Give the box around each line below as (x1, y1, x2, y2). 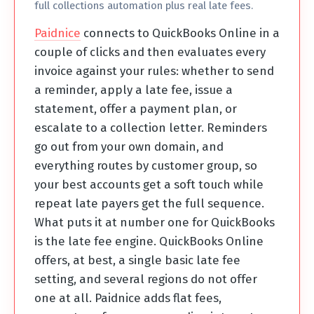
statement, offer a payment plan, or (34, 101, 237, 116)
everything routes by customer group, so (34, 158, 257, 172)
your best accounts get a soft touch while (34, 177, 264, 191)
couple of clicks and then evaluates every (34, 44, 266, 59)
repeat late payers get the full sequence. (34, 196, 264, 210)
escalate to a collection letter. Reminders (34, 120, 267, 135)
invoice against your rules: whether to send (34, 63, 274, 78)
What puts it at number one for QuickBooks (34, 214, 275, 229)
